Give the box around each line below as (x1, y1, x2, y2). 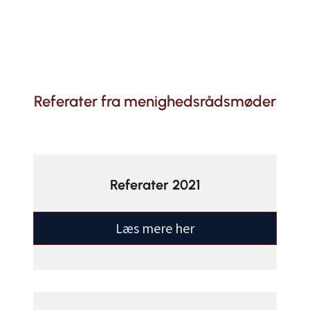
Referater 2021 (109, 176, 201, 193)
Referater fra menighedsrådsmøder (34, 91, 276, 111)
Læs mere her (116, 219, 194, 237)
